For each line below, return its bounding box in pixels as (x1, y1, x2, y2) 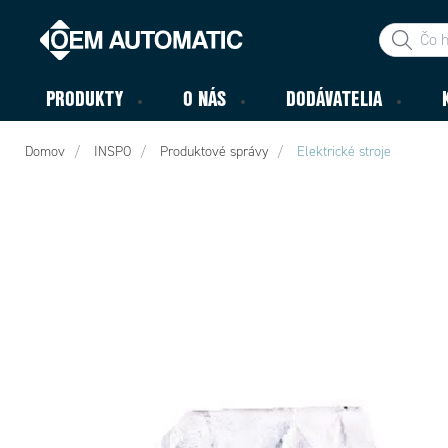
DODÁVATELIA (286, 84, 382, 112)
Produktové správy (160, 143, 268, 160)
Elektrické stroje (297, 143, 391, 160)
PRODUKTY (46, 84, 123, 112)
